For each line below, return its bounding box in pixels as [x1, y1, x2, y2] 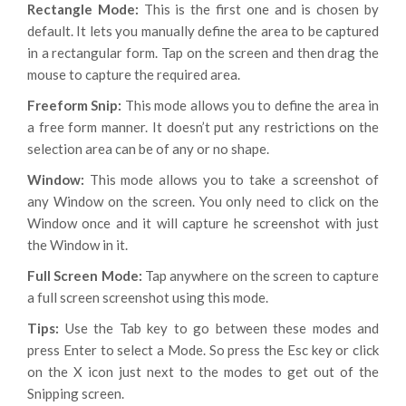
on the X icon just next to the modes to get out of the [27, 362, 379, 380]
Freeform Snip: [27, 96, 125, 113]
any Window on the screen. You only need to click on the [27, 192, 379, 209]
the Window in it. [27, 236, 128, 253]
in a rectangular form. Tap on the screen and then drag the [27, 43, 379, 61]
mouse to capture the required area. [27, 65, 240, 82]
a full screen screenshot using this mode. [27, 288, 268, 305]
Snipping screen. [27, 384, 124, 401]
